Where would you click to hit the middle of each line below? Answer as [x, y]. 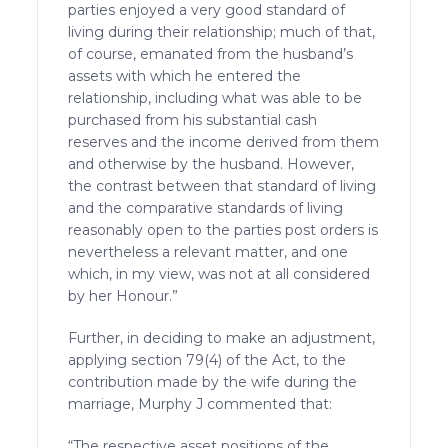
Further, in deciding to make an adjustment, [222, 337]
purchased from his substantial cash [193, 119]
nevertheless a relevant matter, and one [208, 251]
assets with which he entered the [185, 75]
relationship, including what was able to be [215, 97]
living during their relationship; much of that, [222, 31]
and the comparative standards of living [206, 207]
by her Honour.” [123, 295]
